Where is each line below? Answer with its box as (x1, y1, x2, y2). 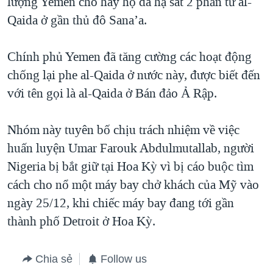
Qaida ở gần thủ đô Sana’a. (7, 12, 147, 29)
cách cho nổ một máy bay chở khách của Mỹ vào (7, 176, 259, 194)
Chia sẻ (35, 253, 73, 266)
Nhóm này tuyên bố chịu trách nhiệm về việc (7, 121, 239, 139)
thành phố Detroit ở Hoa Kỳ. (7, 213, 155, 230)
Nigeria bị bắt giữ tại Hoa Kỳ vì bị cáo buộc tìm (7, 158, 253, 175)
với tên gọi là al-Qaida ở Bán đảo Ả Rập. (7, 85, 217, 102)
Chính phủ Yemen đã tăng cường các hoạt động (7, 48, 252, 66)
